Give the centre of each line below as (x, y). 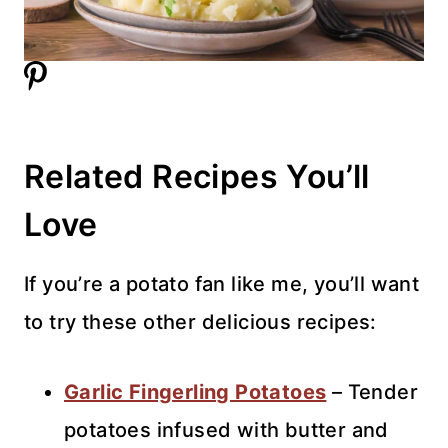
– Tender (372, 391)
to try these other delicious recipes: (200, 321)
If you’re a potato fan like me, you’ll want (222, 283)
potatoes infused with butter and (226, 429)
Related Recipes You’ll (197, 176)
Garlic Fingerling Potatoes (195, 391)
